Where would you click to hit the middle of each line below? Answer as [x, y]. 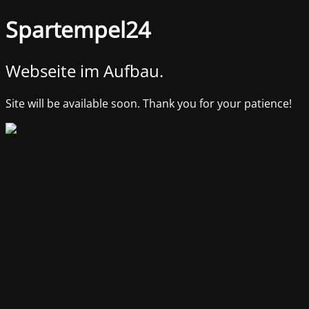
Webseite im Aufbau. [84, 70]
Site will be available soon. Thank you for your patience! [149, 103]
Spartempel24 [78, 30]
